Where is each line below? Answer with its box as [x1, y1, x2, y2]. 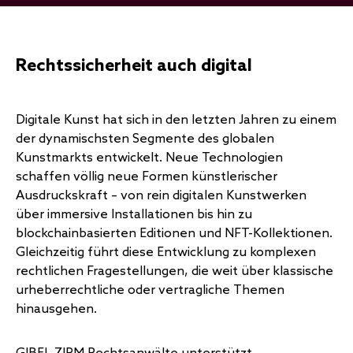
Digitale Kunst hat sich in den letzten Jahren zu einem [16, 113, 336, 128]
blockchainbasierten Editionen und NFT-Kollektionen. [16, 226, 333, 241]
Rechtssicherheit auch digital [16, 56, 252, 76]
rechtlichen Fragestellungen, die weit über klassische [16, 264, 333, 279]
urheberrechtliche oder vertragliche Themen [16, 283, 284, 298]
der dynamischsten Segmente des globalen [16, 132, 274, 147]
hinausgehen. [16, 302, 97, 317]
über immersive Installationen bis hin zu [16, 207, 252, 222]
